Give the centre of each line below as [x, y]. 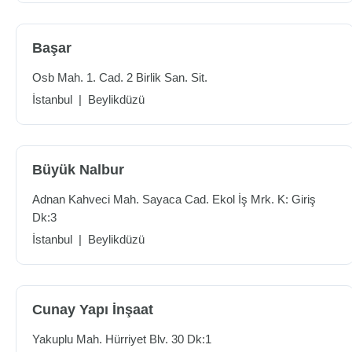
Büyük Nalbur [78, 170]
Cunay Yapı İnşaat [93, 310]
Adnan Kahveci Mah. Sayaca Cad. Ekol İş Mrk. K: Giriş [174, 199]
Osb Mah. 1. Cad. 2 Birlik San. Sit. [120, 77]
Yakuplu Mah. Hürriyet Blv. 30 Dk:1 [122, 339]
